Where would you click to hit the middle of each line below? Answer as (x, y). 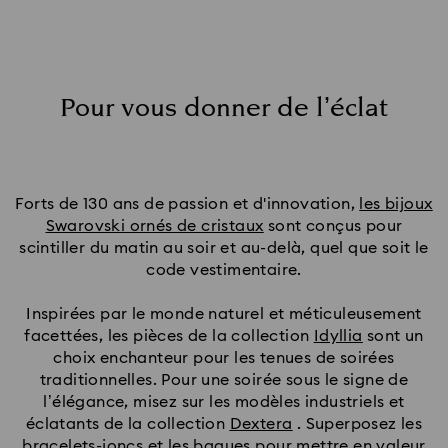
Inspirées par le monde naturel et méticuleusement (224, 313)
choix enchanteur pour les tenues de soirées (224, 357)
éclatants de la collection (127, 423)
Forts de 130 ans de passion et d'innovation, (187, 203)
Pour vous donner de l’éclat (224, 108)
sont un (393, 335)
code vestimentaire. (224, 269)
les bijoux (396, 203)
